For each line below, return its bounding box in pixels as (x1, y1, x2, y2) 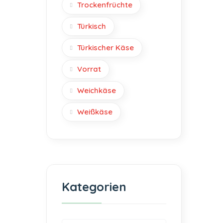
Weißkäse (77, 107, 112, 116)
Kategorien (62, 179, 126, 194)
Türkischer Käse (77, 43, 134, 52)
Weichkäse (77, 86, 116, 95)
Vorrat (77, 64, 101, 74)
